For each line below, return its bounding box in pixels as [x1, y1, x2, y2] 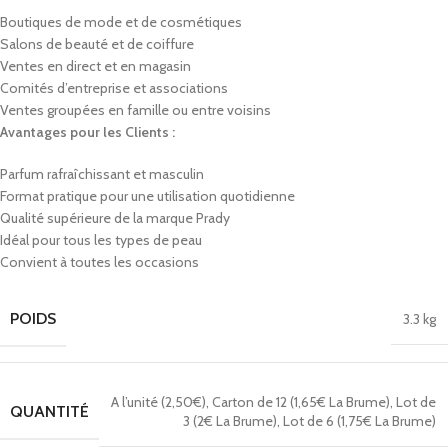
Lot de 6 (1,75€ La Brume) [283, 412, 436, 430]
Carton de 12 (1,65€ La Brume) [212, 393, 390, 411]
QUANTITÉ [10, 401, 89, 421]
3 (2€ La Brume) [183, 412, 277, 430]
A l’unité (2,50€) [111, 393, 206, 411]
